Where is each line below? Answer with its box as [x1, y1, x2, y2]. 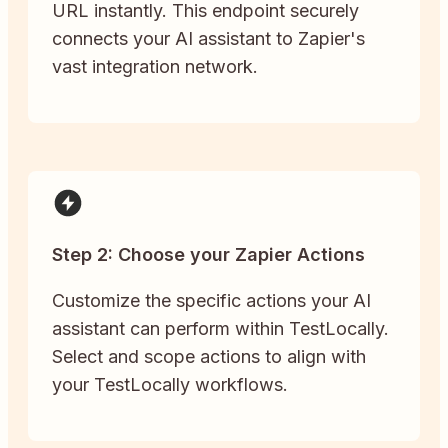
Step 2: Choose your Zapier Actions [52, 243, 365, 265]
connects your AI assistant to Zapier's [52, 27, 365, 49]
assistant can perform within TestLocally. [52, 317, 389, 339]
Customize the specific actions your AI [52, 289, 371, 311]
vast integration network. [52, 55, 258, 77]
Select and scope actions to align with [52, 345, 366, 367]
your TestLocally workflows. [52, 373, 288, 395]
